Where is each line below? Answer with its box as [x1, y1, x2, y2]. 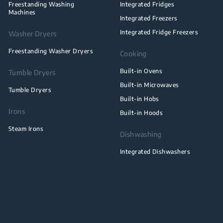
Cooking [119, 49, 147, 58]
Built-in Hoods [119, 109, 163, 116]
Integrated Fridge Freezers [119, 28, 199, 36]
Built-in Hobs [119, 95, 159, 103]
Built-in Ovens [119, 67, 163, 75]
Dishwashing [119, 129, 162, 138]
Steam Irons [8, 124, 44, 132]
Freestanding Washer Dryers [8, 47, 94, 55]
